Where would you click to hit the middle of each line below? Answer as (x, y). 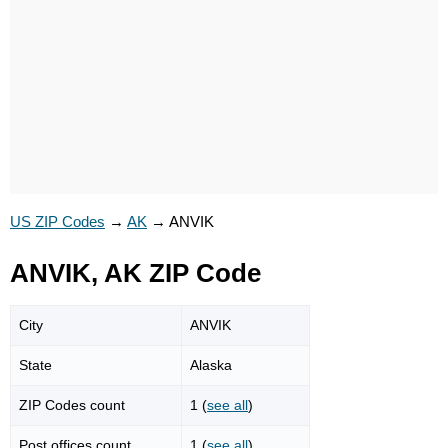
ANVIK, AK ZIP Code (135, 273)
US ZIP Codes (57, 221)
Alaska (211, 364)
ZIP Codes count (72, 404)
